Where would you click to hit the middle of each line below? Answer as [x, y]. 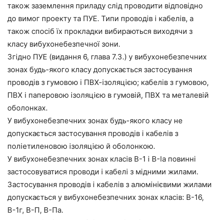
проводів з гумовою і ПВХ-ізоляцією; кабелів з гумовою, [108, 82]
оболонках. [27, 108]
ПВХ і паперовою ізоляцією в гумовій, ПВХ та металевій [108, 95]
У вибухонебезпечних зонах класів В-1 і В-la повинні [102, 159]
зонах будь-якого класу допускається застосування [100, 69]
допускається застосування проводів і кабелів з [93, 133]
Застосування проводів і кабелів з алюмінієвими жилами [110, 184]
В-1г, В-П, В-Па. [35, 210]
